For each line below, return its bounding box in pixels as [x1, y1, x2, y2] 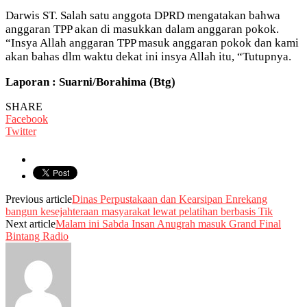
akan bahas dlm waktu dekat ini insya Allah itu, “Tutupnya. [5, 49, 291, 63]
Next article [5, 217, 56, 230]
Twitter [5, 125, 36, 137]
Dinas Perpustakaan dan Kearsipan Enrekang [72, 193, 267, 205]
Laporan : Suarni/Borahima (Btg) [5, 75, 175, 88]
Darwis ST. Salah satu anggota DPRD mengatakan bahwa [5, 8, 280, 22]
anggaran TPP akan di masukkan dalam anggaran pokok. [5, 22, 279, 36]
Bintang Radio [5, 230, 69, 242]
